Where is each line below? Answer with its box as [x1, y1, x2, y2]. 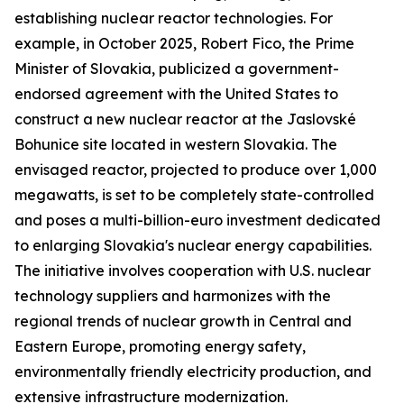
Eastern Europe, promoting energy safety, [14, 337, 306, 356]
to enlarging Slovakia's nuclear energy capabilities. [14, 236, 372, 255]
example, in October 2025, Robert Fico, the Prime [14, 34, 354, 53]
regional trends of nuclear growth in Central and [14, 312, 352, 331]
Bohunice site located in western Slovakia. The [14, 135, 337, 154]
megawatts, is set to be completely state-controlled [14, 186, 374, 205]
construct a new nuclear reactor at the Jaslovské [14, 110, 356, 129]
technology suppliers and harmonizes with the [14, 287, 331, 306]
